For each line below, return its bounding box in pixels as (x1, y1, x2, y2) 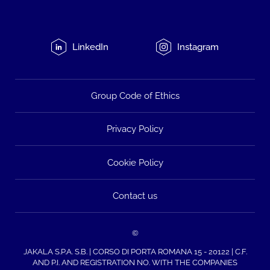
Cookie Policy (107, 157, 163, 168)
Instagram (177, 42, 219, 52)
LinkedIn (72, 42, 108, 52)
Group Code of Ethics (90, 90, 180, 101)
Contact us (113, 190, 157, 201)
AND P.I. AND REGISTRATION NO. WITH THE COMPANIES (33, 257, 237, 267)
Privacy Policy (107, 124, 163, 134)
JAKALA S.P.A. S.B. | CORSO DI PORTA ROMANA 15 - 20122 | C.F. (23, 246, 247, 256)
